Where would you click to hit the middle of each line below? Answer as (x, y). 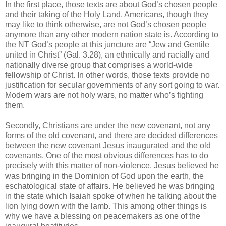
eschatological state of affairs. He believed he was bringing (110, 186)
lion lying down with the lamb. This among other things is (106, 206)
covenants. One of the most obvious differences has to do (107, 155)
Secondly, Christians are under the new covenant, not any (108, 125)
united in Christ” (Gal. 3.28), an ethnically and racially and (107, 54)
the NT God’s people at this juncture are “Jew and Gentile (107, 44)
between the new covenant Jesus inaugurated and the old (108, 145)
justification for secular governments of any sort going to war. (112, 85)
